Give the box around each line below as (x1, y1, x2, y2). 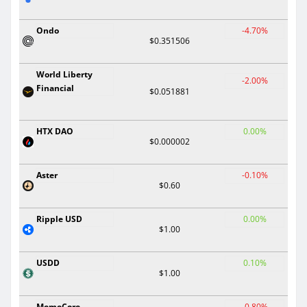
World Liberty (36, 68, 93, 80)
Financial (36, 82, 74, 94)
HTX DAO (36, 125, 73, 137)
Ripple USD (36, 212, 82, 225)
